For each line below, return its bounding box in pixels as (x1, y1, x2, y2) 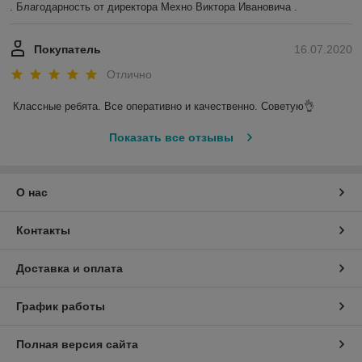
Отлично (107, 68, 152, 82)
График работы (16, 300, 105, 314)
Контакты (16, 224, 70, 238)
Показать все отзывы (108, 131, 234, 145)
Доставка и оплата (16, 262, 123, 276)
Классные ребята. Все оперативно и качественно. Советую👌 (13, 100, 314, 113)
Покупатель (34, 42, 101, 56)
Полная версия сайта (16, 338, 138, 351)
